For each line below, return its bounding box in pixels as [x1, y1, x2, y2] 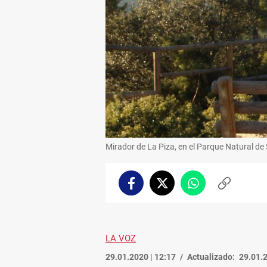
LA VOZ [105, 232, 136, 244]
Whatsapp [192, 183, 234, 193]
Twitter [161, 183, 191, 193]
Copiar [223, 183, 250, 193]
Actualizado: [187, 252, 235, 262]
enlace [223, 195, 250, 205]
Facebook [130, 183, 168, 193]
